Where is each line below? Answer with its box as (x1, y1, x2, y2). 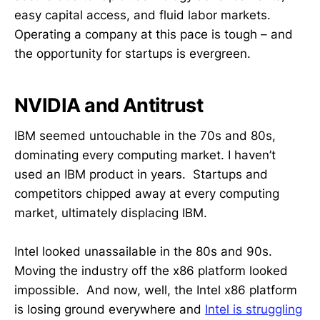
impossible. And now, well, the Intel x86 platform (14, 282, 297, 297)
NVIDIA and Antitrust (14, 94, 204, 118)
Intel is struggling (205, 301, 302, 316)
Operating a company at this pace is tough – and (14, 26, 293, 41)
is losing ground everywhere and (14, 301, 205, 316)
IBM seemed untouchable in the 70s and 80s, (14, 128, 276, 143)
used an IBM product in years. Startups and (14, 166, 268, 181)
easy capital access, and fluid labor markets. (14, 7, 271, 22)
